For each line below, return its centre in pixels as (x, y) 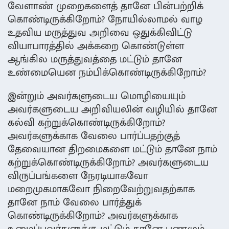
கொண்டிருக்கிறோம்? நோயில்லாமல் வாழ (105, 20)
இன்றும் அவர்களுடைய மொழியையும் (97, 96)
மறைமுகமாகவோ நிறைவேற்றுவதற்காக (101, 189)
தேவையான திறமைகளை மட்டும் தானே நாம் (112, 150)
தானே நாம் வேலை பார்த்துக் (75, 203)
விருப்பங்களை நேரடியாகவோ (78, 176)
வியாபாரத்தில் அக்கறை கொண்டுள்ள (96, 46)
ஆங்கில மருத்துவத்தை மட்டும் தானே (95, 60)
